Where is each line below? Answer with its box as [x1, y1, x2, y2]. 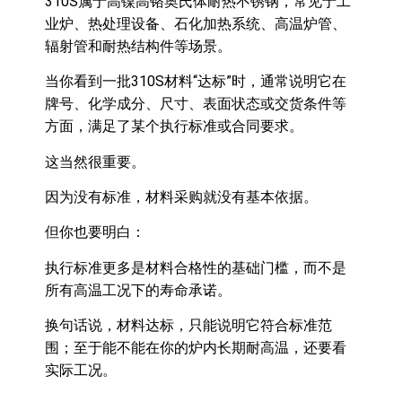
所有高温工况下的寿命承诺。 [45, 281, 232, 299]
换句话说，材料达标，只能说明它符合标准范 [45, 317, 332, 335]
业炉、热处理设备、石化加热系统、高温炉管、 [45, 14, 346, 32]
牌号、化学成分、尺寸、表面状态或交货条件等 [45, 95, 346, 113]
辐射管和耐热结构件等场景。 [45, 37, 232, 55]
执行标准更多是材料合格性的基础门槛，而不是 [45, 258, 346, 276]
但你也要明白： [45, 223, 145, 241]
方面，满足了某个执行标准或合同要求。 [45, 118, 303, 135]
